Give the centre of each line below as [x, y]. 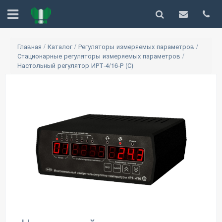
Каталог [61, 46]
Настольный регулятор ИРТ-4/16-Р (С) [75, 65]
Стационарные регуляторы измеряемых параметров [100, 56]
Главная [29, 46]
